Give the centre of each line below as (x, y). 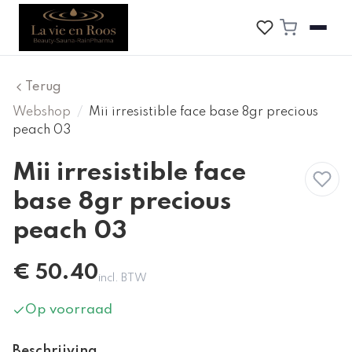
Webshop (42, 112)
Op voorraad (69, 310)
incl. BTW (123, 279)
